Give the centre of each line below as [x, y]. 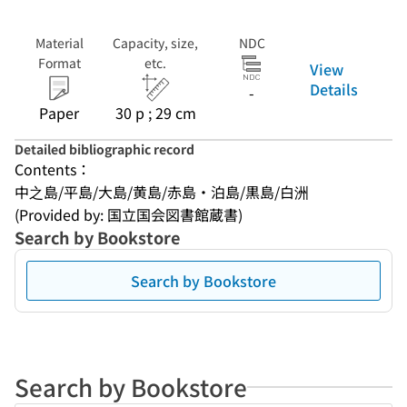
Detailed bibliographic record [104, 149]
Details [334, 89]
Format [59, 63]
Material [59, 43]
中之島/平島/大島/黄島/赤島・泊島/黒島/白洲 [162, 192]
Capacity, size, [155, 43]
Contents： [53, 169]
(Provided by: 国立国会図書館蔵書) [129, 214]
